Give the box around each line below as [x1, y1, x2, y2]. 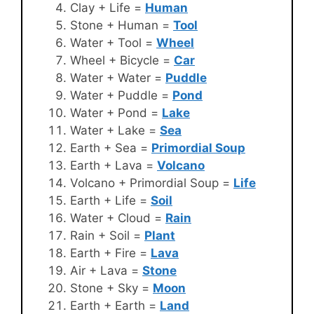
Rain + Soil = [70, 228, 144, 243]
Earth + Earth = [70, 298, 160, 313]
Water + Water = [70, 70, 165, 85]
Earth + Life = [70, 193, 151, 207]
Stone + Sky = [70, 280, 153, 295]
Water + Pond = [70, 105, 162, 120]
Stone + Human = [70, 18, 173, 32]
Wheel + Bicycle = [70, 53, 174, 67]
